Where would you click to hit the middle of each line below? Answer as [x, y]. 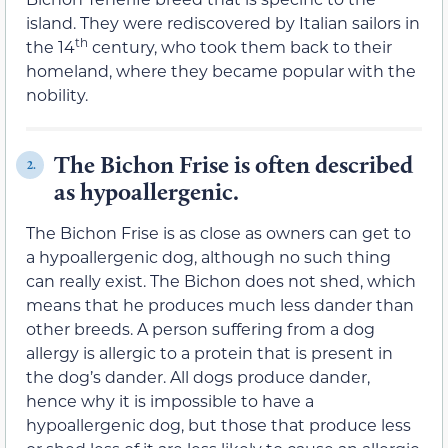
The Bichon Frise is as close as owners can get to [218, 233]
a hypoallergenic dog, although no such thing [208, 257]
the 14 [50, 47]
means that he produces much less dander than [220, 305]
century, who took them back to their [240, 47]
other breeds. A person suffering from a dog [200, 329]
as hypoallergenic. [146, 192]
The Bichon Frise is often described [233, 165]
